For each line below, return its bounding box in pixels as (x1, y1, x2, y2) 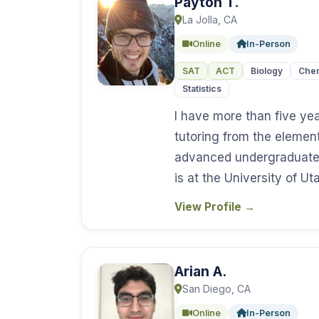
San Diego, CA (182, 283, 251, 295)
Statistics (182, 83, 221, 94)
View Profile (174, 200, 244, 214)
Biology (251, 66, 283, 76)
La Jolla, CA (182, 14, 237, 26)
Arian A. (174, 263, 226, 280)
